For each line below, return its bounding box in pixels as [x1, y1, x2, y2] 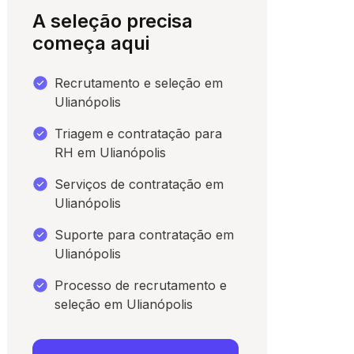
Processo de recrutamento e [55, 277, 228, 294]
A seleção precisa [32, 9, 194, 33]
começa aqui [32, 32, 150, 55]
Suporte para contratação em [55, 227, 235, 243]
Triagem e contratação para [55, 126, 223, 142]
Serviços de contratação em [55, 176, 224, 193]
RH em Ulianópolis [55, 145, 167, 161]
